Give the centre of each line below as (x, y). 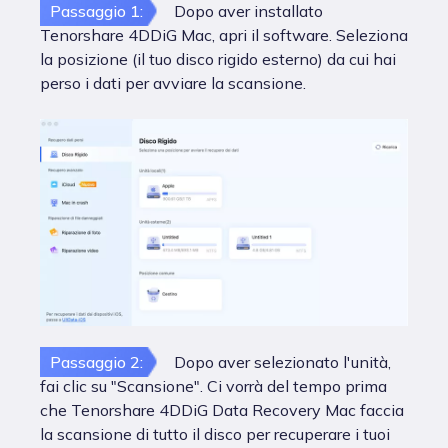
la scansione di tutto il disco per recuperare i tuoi (215, 434)
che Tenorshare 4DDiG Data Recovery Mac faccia (222, 410)
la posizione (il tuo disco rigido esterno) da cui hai (218, 59)
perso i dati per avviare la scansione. (173, 83)
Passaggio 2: (96, 362)
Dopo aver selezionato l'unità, (282, 362)
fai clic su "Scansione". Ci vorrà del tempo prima (213, 386)
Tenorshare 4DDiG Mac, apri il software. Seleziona (224, 35)
